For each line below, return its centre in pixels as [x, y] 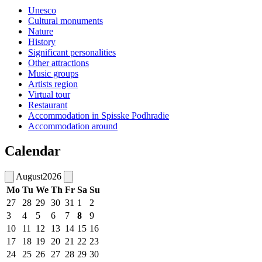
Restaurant [48, 105]
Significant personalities [72, 52]
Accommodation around [73, 126]
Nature [41, 31]
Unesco [42, 10]
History [42, 42]
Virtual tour [49, 94]
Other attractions [58, 63]
